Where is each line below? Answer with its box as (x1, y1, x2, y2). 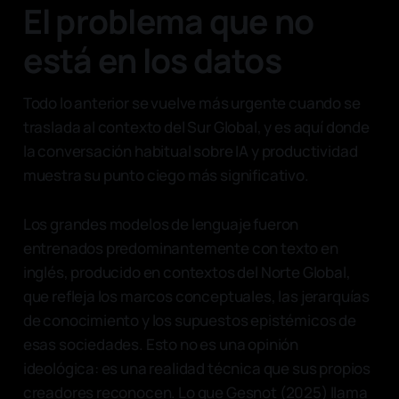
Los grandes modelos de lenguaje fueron (22, 213, 299, 234)
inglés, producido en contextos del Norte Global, (22, 261, 351, 282)
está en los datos (22, 37, 281, 83)
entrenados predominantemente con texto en (22, 237, 338, 258)
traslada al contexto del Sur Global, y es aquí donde (22, 116, 370, 137)
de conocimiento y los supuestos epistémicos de (22, 309, 356, 330)
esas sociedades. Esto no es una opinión (22, 333, 299, 354)
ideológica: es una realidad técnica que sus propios (22, 357, 371, 379)
